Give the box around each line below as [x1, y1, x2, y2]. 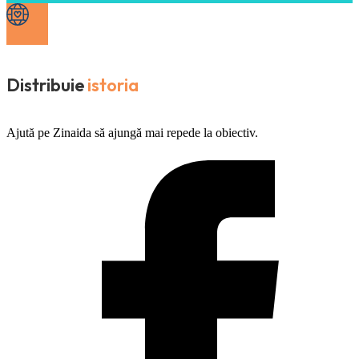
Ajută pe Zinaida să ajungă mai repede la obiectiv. [6, 126, 258, 140]
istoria [87, 74, 139, 97]
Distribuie [6, 74, 84, 97]
